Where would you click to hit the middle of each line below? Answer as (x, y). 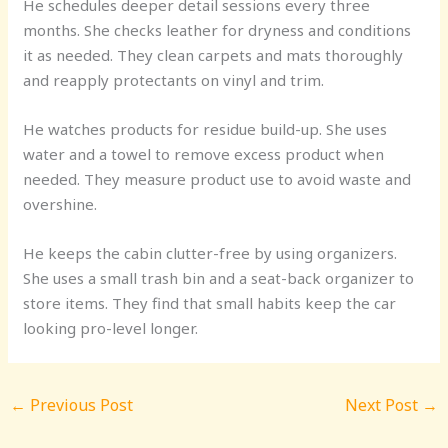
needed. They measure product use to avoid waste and (217, 178)
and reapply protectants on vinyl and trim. (174, 79)
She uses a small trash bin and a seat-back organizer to (219, 277)
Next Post (383, 404)
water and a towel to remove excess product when (204, 153)
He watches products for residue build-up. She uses (205, 128)
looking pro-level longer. (111, 327)
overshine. (60, 203)
